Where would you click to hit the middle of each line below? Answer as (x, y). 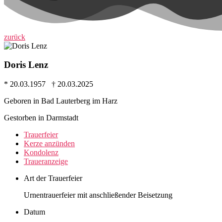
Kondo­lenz (41, 153)
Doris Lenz (26, 65)
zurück (15, 37)
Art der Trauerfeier (53, 178)
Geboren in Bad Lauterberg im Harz (61, 101)
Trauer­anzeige (46, 162)
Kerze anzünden (49, 144)
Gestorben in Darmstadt (41, 118)
